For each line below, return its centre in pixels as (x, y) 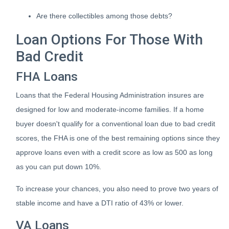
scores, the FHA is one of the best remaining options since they (118, 138)
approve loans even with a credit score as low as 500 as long (114, 152)
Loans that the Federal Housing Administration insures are (110, 95)
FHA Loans (47, 76)
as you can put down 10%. (59, 167)
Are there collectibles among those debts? (104, 16)
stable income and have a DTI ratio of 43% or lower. (100, 203)
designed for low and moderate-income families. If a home (110, 109)
